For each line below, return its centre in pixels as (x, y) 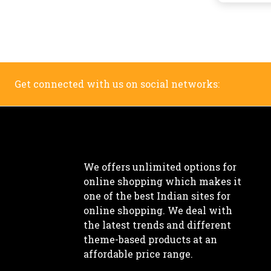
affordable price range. (138, 254)
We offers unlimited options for (160, 167)
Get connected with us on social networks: (117, 84)
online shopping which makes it (162, 181)
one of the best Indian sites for (157, 196)
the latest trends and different (157, 225)
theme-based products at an (150, 239)
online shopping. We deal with (158, 210)
